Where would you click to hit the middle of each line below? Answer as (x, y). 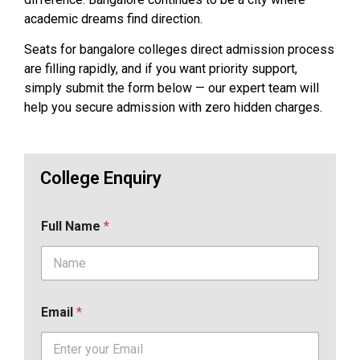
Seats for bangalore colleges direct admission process (179, 50)
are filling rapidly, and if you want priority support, (161, 69)
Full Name (72, 226)
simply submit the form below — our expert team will (172, 88)
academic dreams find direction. (113, 18)
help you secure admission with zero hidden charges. (173, 108)
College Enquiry (101, 178)
